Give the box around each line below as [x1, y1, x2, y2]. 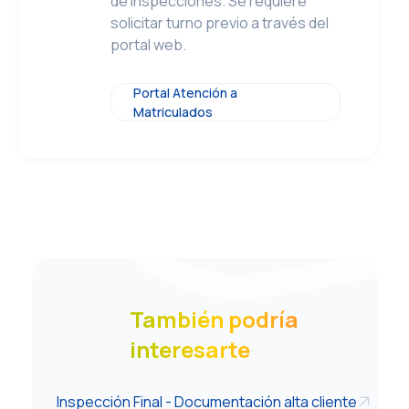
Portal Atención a [133, 84, 238, 101]
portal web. [110, 35, 187, 55]
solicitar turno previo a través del [110, 13, 330, 33]
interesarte [129, 334, 250, 364]
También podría [129, 304, 299, 334]
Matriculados [133, 103, 214, 121]
